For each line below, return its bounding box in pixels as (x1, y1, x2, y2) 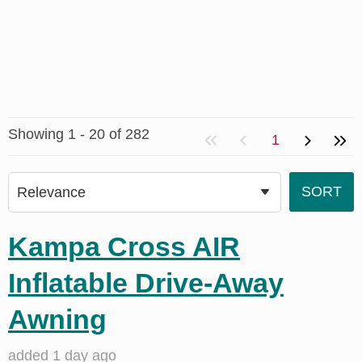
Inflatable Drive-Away (8, 267, 284, 298)
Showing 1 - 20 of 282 (8, 126, 149, 142)
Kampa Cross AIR (8, 231, 240, 262)
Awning (8, 304, 107, 335)
